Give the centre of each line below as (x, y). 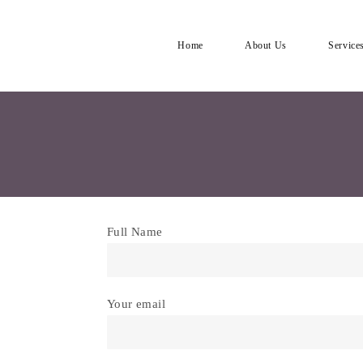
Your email (136, 304)
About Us (266, 45)
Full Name (135, 232)
